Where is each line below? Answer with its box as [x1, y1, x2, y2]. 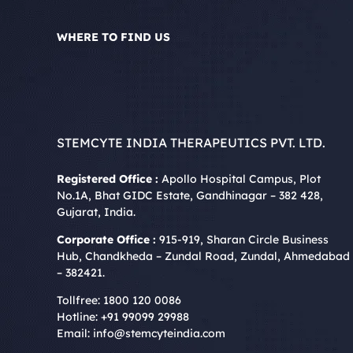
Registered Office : [57, 172, 158, 187]
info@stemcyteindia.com [93, 326, 225, 341]
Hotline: [57, 310, 101, 325]
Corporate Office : [57, 232, 156, 247]
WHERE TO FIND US [57, 30, 170, 45]
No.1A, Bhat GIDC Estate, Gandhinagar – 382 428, [57, 188, 323, 203]
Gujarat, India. [57, 205, 136, 220]
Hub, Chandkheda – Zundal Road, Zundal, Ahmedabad [57, 249, 350, 264]
